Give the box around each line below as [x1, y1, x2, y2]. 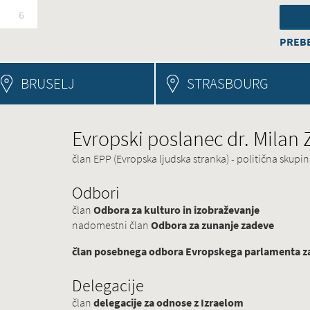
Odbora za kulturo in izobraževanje [93, 203, 259, 217]
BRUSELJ [21, 73, 75, 93]
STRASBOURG [187, 73, 268, 93]
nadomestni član [72, 218, 151, 232]
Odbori [72, 181, 120, 204]
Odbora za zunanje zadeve [151, 218, 274, 232]
